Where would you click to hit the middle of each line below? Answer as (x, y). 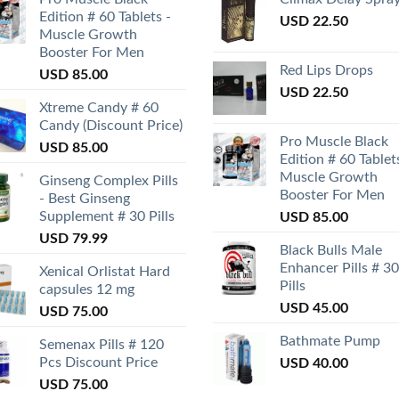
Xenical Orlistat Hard (105, 272)
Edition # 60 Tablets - (105, 17)
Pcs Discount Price (98, 363)
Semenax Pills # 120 (102, 345)
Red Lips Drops (326, 71)
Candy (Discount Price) (111, 126)
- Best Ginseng (85, 199)
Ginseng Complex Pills (109, 181)
